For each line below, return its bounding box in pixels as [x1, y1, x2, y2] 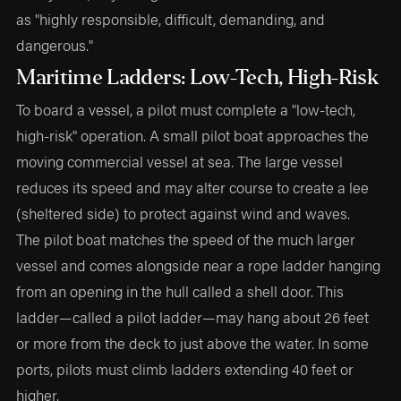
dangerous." [16, 33, 94, 55]
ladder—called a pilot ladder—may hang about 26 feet [16, 306, 370, 328]
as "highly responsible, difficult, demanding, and [16, 7, 326, 30]
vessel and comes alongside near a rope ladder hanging [16, 254, 381, 277]
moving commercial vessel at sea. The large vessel [16, 150, 344, 173]
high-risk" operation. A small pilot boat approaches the [16, 124, 370, 147]
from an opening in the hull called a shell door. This [16, 280, 345, 303]
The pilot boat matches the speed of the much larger [16, 228, 356, 251]
